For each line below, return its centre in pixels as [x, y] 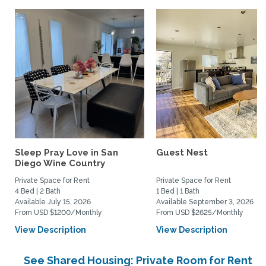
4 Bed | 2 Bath [38, 191]
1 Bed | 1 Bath [178, 191]
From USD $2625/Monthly [200, 213]
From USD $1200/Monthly [58, 213]
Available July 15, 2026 [53, 202]
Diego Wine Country [60, 163]
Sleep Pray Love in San [66, 153]
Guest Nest [182, 153]
